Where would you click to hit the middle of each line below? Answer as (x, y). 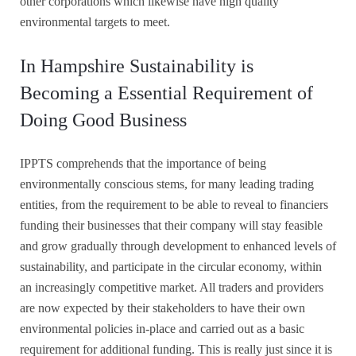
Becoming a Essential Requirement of (166, 93)
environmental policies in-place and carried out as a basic (162, 328)
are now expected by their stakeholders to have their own (163, 308)
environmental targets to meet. (95, 21)
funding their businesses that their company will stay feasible (171, 225)
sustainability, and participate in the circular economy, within (171, 266)
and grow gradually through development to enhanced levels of (178, 246)
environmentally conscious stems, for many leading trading (167, 184)
